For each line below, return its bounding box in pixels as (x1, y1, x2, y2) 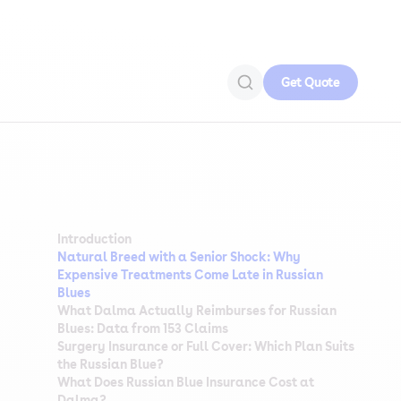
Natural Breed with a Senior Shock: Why (57, 250, 301, 264)
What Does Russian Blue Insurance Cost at (57, 375, 314, 389)
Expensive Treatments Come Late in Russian (57, 268, 323, 282)
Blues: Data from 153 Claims (57, 321, 228, 336)
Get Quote (280, 75, 340, 90)
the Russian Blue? (57, 357, 164, 371)
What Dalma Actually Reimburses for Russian (57, 303, 337, 318)
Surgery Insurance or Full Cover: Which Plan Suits (57, 339, 354, 354)
